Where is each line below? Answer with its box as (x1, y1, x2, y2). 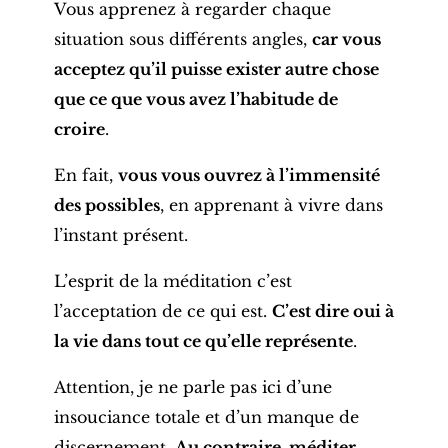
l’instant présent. (53, 224, 188, 245)
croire (53, 118, 105, 139)
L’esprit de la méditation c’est (53, 270, 292, 291)
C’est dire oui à (271, 300, 394, 321)
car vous (311, 28, 381, 49)
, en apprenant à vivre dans (159, 194, 383, 215)
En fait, (53, 164, 118, 185)
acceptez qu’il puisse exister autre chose (53, 58, 379, 79)
